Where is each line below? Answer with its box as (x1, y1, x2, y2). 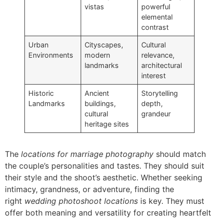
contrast (141, 22, 169, 31)
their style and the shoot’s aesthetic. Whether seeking (5, 172, 202, 182)
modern (85, 50, 110, 59)
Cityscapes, (85, 40, 124, 49)
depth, (141, 99, 163, 108)
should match (153, 149, 206, 159)
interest (141, 71, 166, 80)
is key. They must (138, 196, 204, 206)
